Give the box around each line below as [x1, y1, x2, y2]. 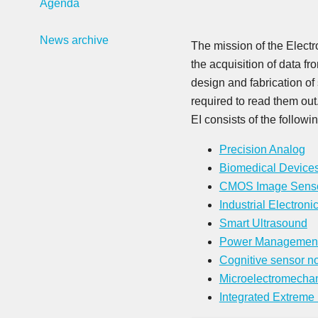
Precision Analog [219, 143, 305, 155]
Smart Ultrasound [219, 217, 307, 229]
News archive [39, 33, 109, 46]
